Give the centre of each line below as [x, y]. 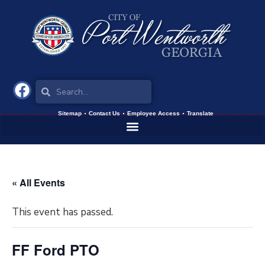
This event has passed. [62, 212]
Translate [200, 113]
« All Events [38, 182]
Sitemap [70, 113]
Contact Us [104, 113]
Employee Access [153, 113]
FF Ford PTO [56, 250]
